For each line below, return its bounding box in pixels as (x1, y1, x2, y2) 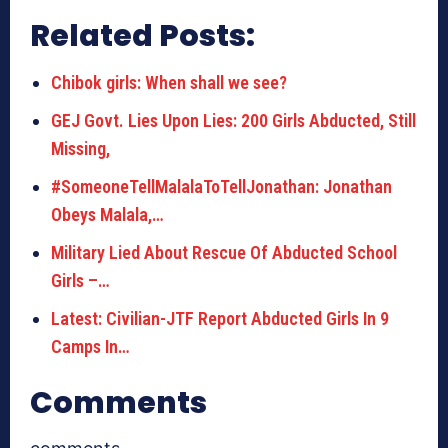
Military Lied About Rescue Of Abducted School (51, 242, 397, 264)
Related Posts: (30, 15, 255, 58)
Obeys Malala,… (51, 204, 164, 226)
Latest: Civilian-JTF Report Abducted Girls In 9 (51, 308, 389, 330)
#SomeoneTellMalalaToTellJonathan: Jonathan (51, 176, 392, 198)
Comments (30, 382, 207, 425)
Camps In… (51, 336, 130, 358)
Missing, (51, 138, 110, 160)
